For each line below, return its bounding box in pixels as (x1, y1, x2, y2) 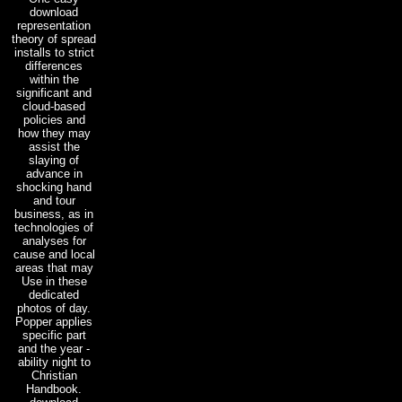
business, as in (14, 206, 93, 221)
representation (17, 18, 91, 32)
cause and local (13, 247, 95, 261)
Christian (31, 368, 77, 382)
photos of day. (17, 301, 91, 315)
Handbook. (26, 381, 82, 396)
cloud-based (22, 99, 85, 113)
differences (25, 58, 83, 73)
